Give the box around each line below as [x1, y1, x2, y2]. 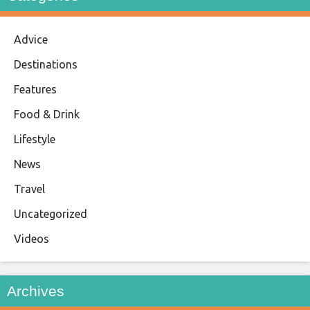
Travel [14, 182, 45, 195]
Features [14, 82, 57, 95]
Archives [7, 282, 64, 299]
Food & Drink [14, 107, 80, 120]
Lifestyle [14, 132, 55, 145]
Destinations [14, 57, 77, 71]
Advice [14, 33, 48, 46]
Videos [14, 232, 49, 245]
